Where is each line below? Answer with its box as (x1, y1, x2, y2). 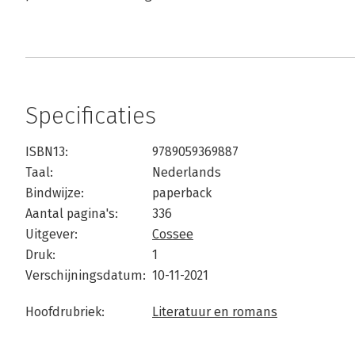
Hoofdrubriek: (25, 304, 105, 319)
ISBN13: (25, 144, 68, 159)
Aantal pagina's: (25, 206, 118, 221)
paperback (152, 185, 212, 200)
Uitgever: (25, 227, 78, 242)
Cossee (152, 227, 193, 242)
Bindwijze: (25, 185, 84, 200)
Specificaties (25, 101, 156, 130)
